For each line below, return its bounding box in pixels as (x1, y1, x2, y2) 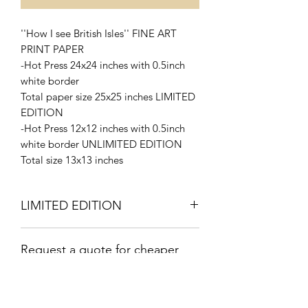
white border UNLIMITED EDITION (21, 137, 182, 151)
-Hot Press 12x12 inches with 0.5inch (21, 121, 185, 135)
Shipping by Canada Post (21, 293, 139, 307)
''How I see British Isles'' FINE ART (21, 26, 177, 40)
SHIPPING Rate (21, 263, 104, 278)
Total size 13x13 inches (21, 153, 126, 166)
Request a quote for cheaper (21, 241, 179, 257)
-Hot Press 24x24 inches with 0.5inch (21, 58, 185, 71)
